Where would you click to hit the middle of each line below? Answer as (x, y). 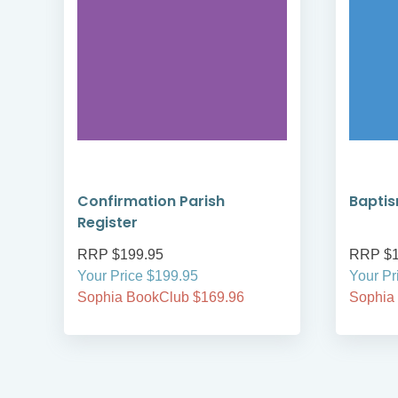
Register (107, 223)
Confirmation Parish (151, 202)
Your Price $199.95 (138, 276)
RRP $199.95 (120, 255)
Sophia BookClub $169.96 (161, 298)
